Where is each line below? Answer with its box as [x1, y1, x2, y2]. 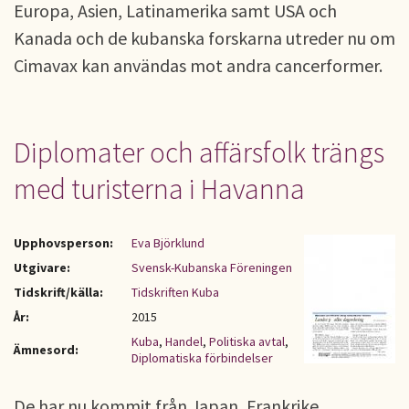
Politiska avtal [209, 333, 285, 350]
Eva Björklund [131, 235, 204, 251]
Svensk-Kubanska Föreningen [131, 259, 292, 276]
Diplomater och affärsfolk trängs [14, 134, 384, 171]
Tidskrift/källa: [14, 284, 103, 300]
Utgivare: [14, 259, 70, 276]
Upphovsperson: [14, 235, 113, 251]
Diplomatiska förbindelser [131, 350, 273, 366]
